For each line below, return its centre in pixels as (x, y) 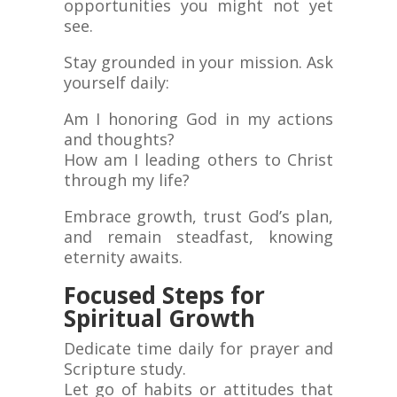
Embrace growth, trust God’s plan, (198, 217)
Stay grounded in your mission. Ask (198, 62)
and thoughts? (119, 140)
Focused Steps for (164, 296)
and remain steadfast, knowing (198, 237)
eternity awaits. (123, 257)
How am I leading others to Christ (198, 160)
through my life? (126, 180)
